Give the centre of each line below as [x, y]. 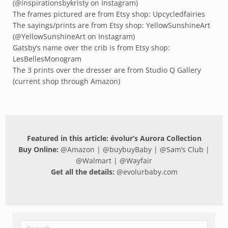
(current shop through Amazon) [66, 81]
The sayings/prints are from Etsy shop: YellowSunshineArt [111, 25]
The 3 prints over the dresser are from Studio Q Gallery [107, 70]
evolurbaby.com [150, 172]
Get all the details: [83, 172]
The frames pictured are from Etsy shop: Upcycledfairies [109, 14]
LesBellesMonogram [47, 59]
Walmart [97, 160]
